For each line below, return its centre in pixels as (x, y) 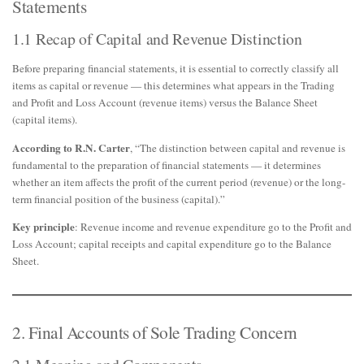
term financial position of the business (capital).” (119, 199)
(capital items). (45, 120)
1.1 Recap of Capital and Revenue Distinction (157, 39)
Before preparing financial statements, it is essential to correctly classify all (175, 69)
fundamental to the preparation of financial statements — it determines (167, 165)
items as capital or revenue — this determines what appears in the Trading (173, 86)
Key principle (43, 226)
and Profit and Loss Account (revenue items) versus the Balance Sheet (165, 103)
